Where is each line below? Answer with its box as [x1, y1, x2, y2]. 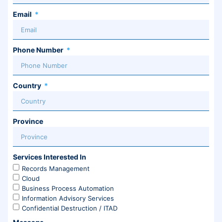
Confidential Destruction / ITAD [22, 204, 117, 212]
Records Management [22, 164, 90, 172]
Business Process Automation [22, 184, 114, 192]
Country [13, 81, 43, 90]
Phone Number [13, 46, 65, 54]
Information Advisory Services [22, 194, 114, 202]
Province [13, 117, 43, 125]
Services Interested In [13, 153, 86, 161]
